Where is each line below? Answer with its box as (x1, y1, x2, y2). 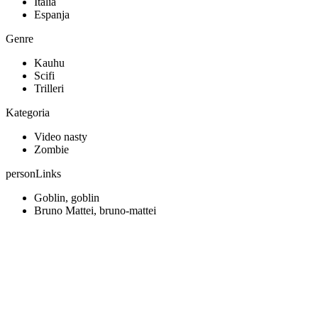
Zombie (34, 143, 69, 156)
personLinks (6, 168, 61, 180)
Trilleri (34, 82, 64, 95)
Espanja (34, 9, 70, 21)
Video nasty (34, 131, 87, 143)
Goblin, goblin (34, 192, 99, 204)
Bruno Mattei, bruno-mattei (34, 204, 156, 217)
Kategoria (6, 106, 50, 119)
